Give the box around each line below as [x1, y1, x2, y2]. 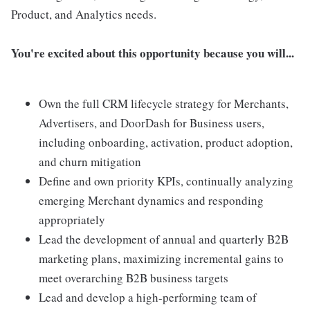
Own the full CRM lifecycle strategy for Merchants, [39, 95, 289, 111]
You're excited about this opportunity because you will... [11, 44, 294, 62]
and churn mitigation [39, 154, 141, 170]
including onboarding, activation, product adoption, [39, 134, 293, 150]
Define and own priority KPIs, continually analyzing [39, 173, 293, 189]
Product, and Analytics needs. [11, 6, 156, 22]
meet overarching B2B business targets [39, 270, 228, 286]
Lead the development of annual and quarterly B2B [39, 231, 289, 247]
